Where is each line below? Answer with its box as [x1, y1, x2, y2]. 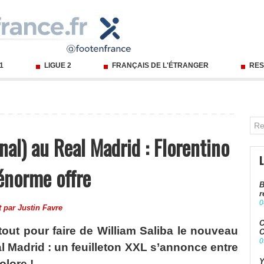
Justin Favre [18, 203, 62, 213]
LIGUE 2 [42, 61, 73, 70]
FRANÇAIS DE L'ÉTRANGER [110, 61, 210, 70]
